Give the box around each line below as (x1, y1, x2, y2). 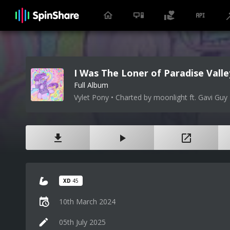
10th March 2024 (59, 196, 116, 206)
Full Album (74, 80, 108, 90)
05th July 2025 (59, 217, 106, 227)
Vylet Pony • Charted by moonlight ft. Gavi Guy (74, 92, 227, 102)
